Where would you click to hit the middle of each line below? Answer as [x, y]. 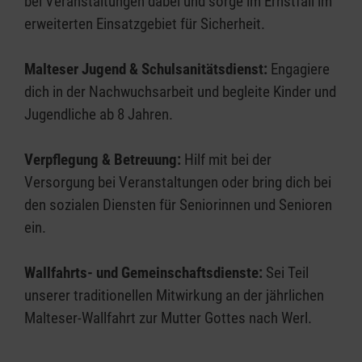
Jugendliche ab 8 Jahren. [99, 114]
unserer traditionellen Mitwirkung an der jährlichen [174, 295]
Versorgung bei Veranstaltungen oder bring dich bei [178, 182]
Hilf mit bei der [228, 160]
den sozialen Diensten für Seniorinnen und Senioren [178, 205]
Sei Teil [287, 273]
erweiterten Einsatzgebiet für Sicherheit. [145, 24]
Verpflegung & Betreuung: [104, 160]
